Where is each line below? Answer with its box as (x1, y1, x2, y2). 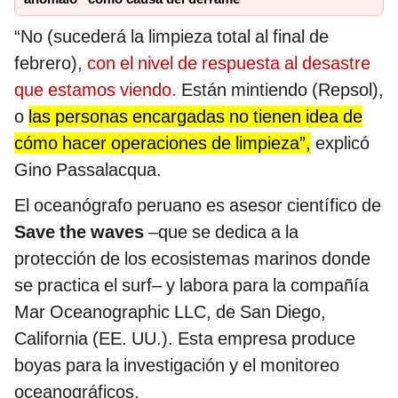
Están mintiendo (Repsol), (177, 79, 384, 101)
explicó (311, 132, 370, 155)
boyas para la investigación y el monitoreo (14, 354, 339, 377)
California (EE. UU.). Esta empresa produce (14, 328, 355, 350)
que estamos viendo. (14, 79, 177, 101)
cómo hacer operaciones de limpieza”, (14, 132, 311, 155)
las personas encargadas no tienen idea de (28, 106, 362, 128)
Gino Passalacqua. (14, 159, 162, 181)
